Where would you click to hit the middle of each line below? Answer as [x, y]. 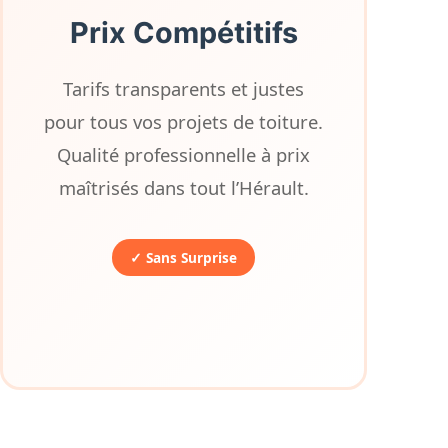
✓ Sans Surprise [184, 257]
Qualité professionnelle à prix [184, 154]
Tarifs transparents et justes [184, 88]
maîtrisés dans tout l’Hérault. [183, 187]
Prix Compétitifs [183, 32]
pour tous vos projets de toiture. [184, 121]
